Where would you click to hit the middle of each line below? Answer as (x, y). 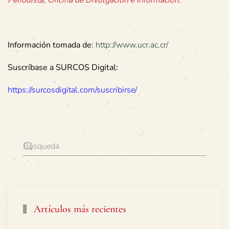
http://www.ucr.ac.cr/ (132, 45)
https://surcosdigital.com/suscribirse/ (72, 90)
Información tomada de (50, 45)
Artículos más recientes (79, 209)
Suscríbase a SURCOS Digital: (63, 67)
